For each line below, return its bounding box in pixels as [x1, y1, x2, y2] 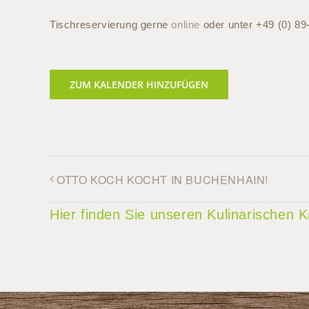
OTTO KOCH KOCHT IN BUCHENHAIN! [57, 171, 268, 188]
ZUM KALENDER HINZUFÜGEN [70, 78, 208, 92]
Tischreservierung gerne [50, 19, 172, 31]
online [171, 19, 201, 31]
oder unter [200, 19, 257, 31]
